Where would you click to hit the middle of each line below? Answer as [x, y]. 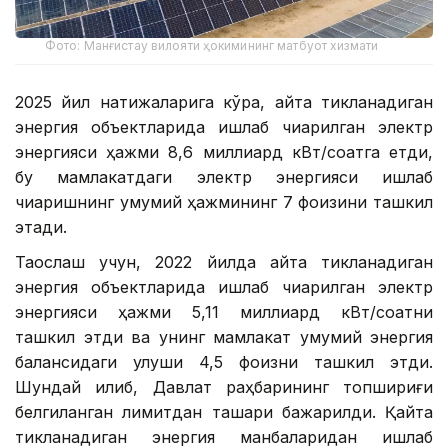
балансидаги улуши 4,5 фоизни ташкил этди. [224, 361]
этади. [41, 226]
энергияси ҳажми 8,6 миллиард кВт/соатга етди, [224, 151]
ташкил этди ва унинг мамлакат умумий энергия [224, 336]
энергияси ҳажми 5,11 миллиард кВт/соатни [224, 311]
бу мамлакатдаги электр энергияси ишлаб [224, 176]
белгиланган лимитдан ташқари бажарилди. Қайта [224, 411]
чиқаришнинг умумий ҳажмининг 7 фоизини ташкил [224, 201]
